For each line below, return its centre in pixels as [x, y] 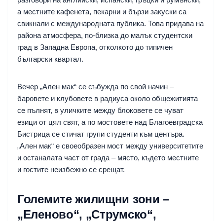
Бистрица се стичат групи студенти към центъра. [101, 134]
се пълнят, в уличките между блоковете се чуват [100, 110]
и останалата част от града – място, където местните [108, 157]
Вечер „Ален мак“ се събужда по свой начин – [95, 86]
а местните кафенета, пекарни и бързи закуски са [102, 11]
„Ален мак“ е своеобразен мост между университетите [110, 146]
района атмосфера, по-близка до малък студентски [105, 35]
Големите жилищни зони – [93, 199]
